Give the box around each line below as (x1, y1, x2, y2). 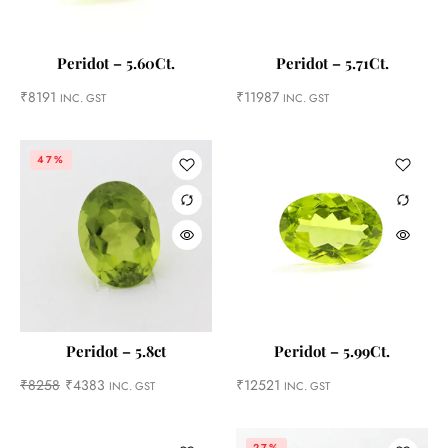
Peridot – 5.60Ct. (57, 53, 175, 73)
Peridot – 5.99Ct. (274, 341, 390, 361)
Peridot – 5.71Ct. (275, 53, 389, 73)
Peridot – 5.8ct (66, 341, 166, 361)
